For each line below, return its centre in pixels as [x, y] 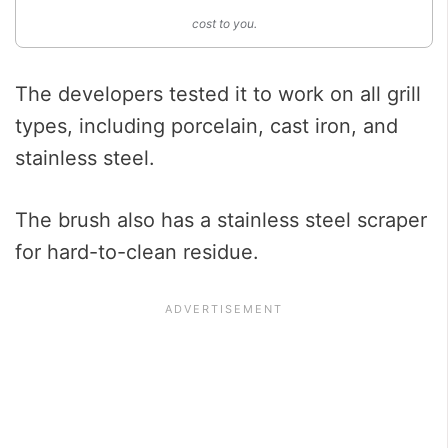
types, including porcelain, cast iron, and [206, 125]
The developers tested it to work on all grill [218, 93]
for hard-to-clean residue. [137, 251]
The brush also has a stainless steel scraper [221, 219]
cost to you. [224, 23]
